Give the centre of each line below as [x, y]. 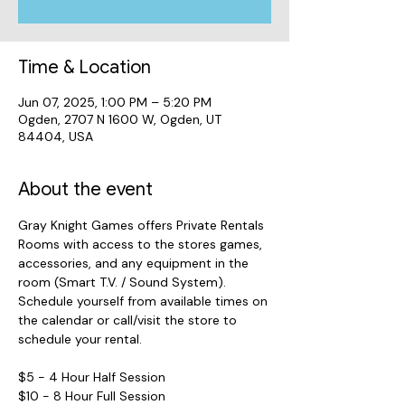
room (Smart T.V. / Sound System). [124, 282]
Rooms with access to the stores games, [142, 244]
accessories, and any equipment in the [135, 263]
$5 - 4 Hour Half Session [92, 377]
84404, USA [56, 136]
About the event [85, 189]
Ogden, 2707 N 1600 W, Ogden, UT [120, 119]
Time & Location [85, 67]
